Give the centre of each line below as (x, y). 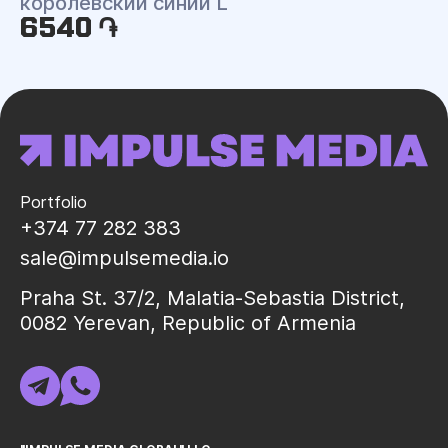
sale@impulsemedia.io (124, 258)
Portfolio (53, 202)
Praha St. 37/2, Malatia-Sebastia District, (212, 298)
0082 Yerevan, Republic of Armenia (188, 323)
